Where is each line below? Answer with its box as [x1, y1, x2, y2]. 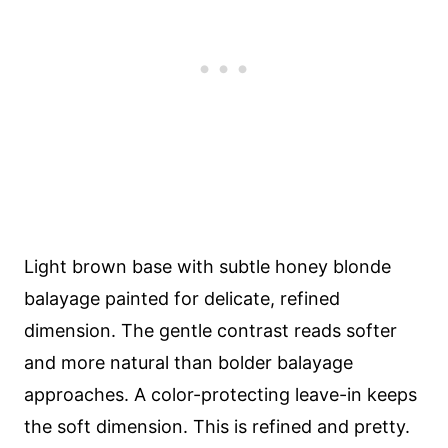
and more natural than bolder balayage [24, 352, 353, 373]
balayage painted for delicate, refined [24, 288, 340, 309]
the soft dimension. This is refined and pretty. [24, 416, 410, 437]
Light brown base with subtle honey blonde [24, 256, 391, 277]
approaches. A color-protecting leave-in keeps [24, 384, 417, 405]
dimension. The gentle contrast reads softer [24, 320, 397, 341]
